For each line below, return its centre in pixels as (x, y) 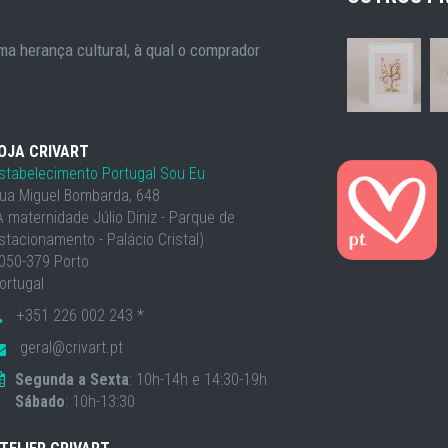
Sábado (40, 401)
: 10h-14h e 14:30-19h (198, 379)
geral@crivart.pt (70, 347)
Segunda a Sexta (72, 379)
